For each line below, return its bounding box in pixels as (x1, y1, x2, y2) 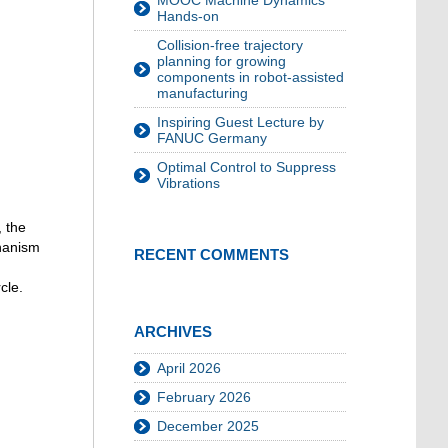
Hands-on (157, 8, 219, 25)
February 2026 (157, 389, 251, 406)
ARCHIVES (134, 323, 212, 341)
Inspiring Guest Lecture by (157, 114, 324, 131)
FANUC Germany (157, 130, 267, 147)
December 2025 (157, 418, 259, 435)
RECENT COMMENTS (134, 246, 289, 264)
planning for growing (157, 53, 286, 70)
